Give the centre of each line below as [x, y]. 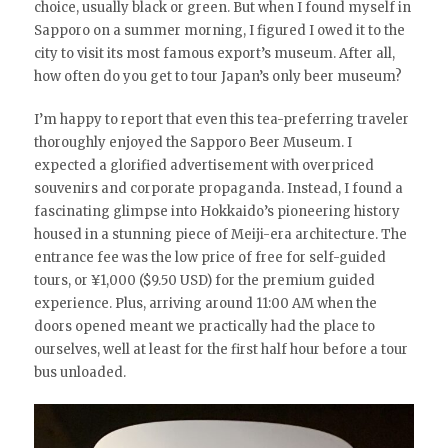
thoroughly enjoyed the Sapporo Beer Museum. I [192, 142]
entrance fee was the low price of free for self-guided [209, 257]
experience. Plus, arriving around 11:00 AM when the [205, 303]
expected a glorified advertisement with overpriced [203, 165]
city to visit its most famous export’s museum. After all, [214, 53]
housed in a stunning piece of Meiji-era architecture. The [220, 234]
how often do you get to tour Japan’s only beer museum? [217, 76]
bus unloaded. [79, 372]
